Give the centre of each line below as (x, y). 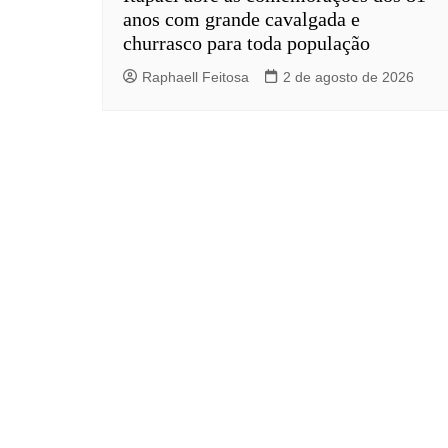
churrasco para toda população (246, 43)
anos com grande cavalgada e (241, 19)
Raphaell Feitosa (195, 77)
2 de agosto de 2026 (348, 77)
